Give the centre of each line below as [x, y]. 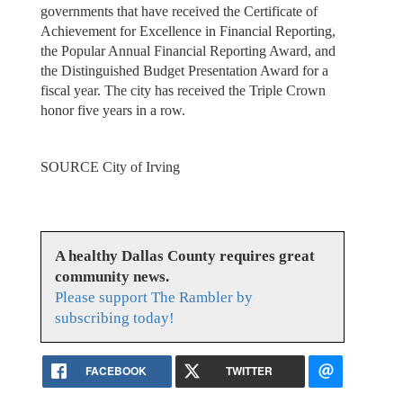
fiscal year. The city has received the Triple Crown [183, 91]
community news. [112, 277]
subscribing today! [114, 318]
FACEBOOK [116, 371]
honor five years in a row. [112, 111]
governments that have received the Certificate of [179, 12]
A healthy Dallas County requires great [184, 256]
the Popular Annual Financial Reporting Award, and [188, 51]
